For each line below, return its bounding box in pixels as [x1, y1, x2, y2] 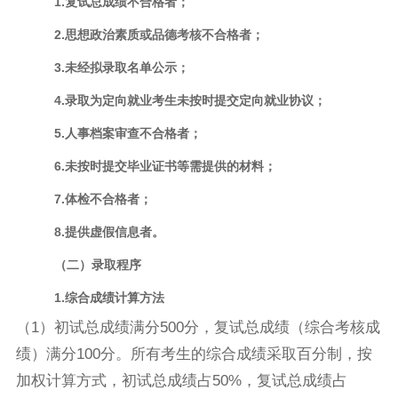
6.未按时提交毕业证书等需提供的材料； [53, 159, 276, 174]
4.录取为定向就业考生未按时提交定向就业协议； [53, 93, 326, 108]
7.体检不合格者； [53, 192, 152, 207]
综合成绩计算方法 [64, 291, 164, 306]
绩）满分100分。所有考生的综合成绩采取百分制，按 [16, 346, 372, 363]
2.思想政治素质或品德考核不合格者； [53, 28, 264, 43]
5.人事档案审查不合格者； [53, 126, 202, 141]
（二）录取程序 [53, 258, 141, 273]
